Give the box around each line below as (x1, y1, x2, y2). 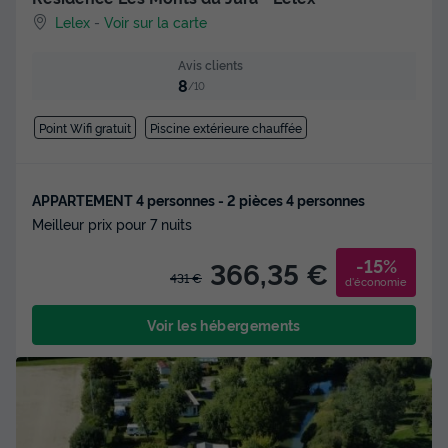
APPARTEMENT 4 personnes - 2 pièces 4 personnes (32, 190, 365, 210)
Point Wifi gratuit (38, 119, 131, 137)
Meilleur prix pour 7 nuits (32, 214, 192, 234)
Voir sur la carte (104, 11, 208, 31)
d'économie (345, 273, 407, 290)
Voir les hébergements (147, 315, 301, 335)
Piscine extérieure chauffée (150, 119, 303, 137)
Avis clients (178, 55, 243, 73)
